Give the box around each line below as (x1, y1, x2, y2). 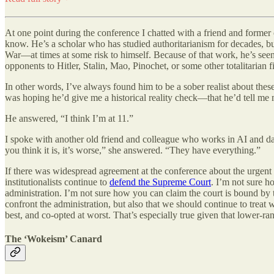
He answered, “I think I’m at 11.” (5, 113, 133, 124)
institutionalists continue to (5, 176, 109, 187)
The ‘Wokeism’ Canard (5, 233, 102, 244)
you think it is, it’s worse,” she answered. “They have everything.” (5, 144, 261, 155)
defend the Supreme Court (109, 176, 211, 187)
